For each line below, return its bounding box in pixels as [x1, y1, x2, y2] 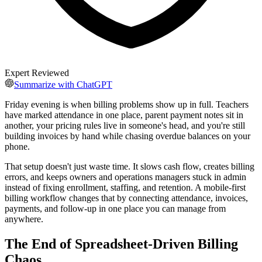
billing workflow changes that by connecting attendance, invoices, [5, 192, 248, 203]
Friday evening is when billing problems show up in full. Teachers [5, 99, 249, 109]
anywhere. [5, 213, 43, 224]
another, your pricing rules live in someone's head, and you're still [5, 120, 245, 130]
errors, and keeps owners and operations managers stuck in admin [5, 171, 246, 182]
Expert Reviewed [5, 67, 69, 78]
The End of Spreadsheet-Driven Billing [5, 236, 238, 251]
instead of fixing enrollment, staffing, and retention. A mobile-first [5, 182, 246, 192]
